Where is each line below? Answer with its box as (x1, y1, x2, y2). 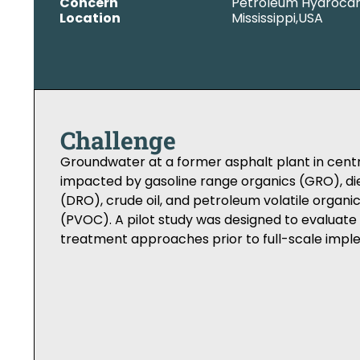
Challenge (60, 125, 176, 156)
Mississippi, (231, 9, 298, 27)
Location (59, 9, 121, 27)
